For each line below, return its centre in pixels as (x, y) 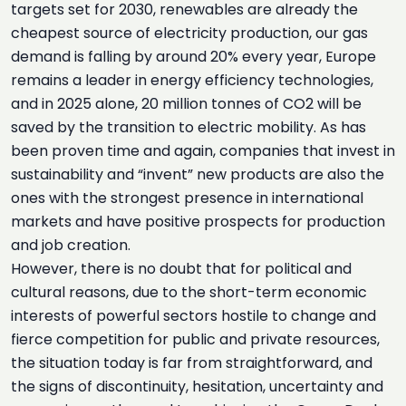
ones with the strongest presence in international (187, 198)
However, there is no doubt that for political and (181, 269)
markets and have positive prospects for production (198, 222)
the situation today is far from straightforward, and (192, 363)
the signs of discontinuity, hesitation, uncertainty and (197, 387)
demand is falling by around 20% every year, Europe (193, 57)
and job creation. (71, 245)
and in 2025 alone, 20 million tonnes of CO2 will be (186, 104)
